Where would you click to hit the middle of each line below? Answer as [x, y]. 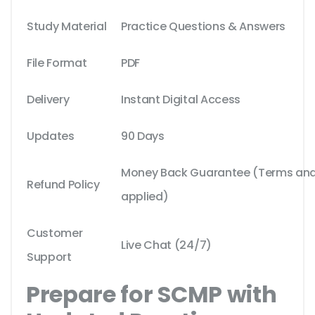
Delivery [48, 100]
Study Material [67, 27]
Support [49, 257]
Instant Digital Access [181, 100]
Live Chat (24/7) [166, 245]
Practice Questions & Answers [204, 27]
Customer [55, 233]
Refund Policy [63, 185]
